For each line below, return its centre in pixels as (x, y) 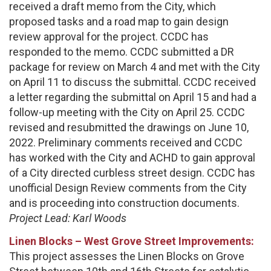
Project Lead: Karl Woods (68, 218)
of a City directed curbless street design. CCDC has (132, 173)
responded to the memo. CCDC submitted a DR (122, 52)
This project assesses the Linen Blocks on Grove (127, 256)
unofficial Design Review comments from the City (128, 188)
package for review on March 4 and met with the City (135, 67)
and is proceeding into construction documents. (124, 203)
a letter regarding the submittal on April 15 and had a (133, 97)
